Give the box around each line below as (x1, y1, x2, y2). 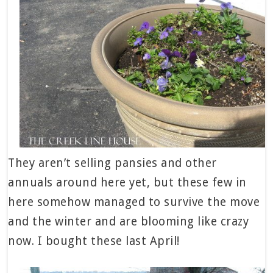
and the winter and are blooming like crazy (8, 214, 249, 229)
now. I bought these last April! (8, 233, 180, 248)
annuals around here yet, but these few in (8, 175, 247, 190)
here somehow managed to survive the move (8, 194, 260, 209)
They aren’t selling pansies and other (8, 155, 217, 170)
